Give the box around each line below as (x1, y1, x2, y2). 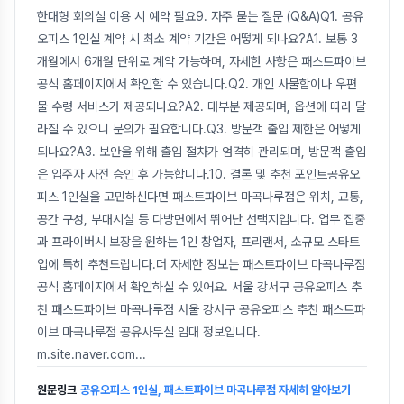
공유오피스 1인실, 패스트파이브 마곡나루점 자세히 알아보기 (80, 382, 351, 397)
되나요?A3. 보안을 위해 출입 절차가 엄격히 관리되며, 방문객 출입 (37, 143, 366, 159)
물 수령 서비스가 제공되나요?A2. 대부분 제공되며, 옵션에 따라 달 (37, 98, 366, 114)
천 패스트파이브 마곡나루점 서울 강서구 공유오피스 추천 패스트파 (37, 301, 365, 317)
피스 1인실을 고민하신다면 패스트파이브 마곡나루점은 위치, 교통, (37, 188, 363, 204)
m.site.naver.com (37, 346, 135, 362)
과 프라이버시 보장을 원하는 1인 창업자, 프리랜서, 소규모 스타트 (37, 234, 360, 249)
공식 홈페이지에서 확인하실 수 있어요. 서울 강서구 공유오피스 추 (37, 279, 362, 294)
